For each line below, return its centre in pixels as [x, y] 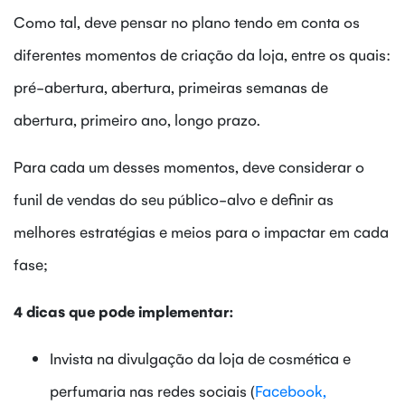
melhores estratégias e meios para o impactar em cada [201, 231]
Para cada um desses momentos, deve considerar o [189, 166]
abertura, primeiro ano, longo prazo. [137, 119]
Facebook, [291, 390]
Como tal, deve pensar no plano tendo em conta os [187, 21]
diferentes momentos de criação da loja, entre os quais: [202, 54]
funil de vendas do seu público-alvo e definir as [174, 198]
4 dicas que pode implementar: [124, 311]
